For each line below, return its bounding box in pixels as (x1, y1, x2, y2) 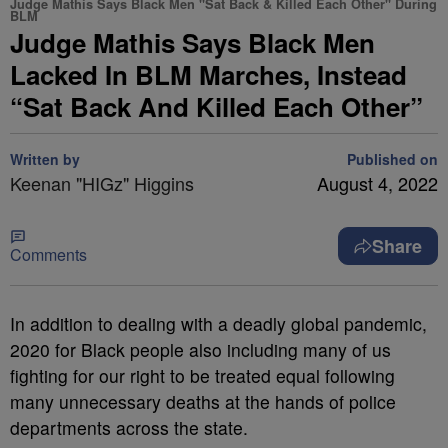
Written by (10, 149, 80, 169)
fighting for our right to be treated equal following (10, 363, 395, 388)
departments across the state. (10, 415, 248, 440)
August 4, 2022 (317, 170, 438, 196)
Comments (10, 243, 87, 266)
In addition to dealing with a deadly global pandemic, (10, 311, 427, 336)
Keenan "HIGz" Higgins (10, 170, 194, 196)
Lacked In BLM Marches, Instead (10, 56, 407, 93)
